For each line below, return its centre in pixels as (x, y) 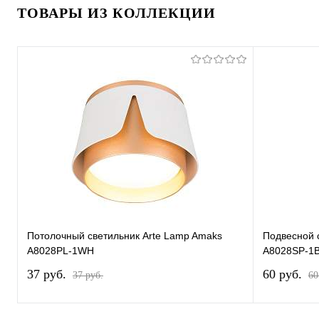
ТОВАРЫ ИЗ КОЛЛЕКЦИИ (116, 13)
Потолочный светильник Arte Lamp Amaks (125, 236)
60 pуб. (284, 274)
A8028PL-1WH (61, 251)
